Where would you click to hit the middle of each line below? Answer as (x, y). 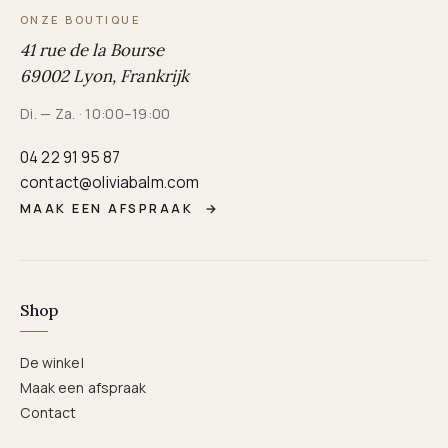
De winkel (52, 362)
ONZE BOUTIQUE (81, 19)
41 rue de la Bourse (92, 50)
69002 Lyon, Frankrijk (104, 76)
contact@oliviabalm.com (110, 182)
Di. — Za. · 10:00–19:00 (95, 113)
